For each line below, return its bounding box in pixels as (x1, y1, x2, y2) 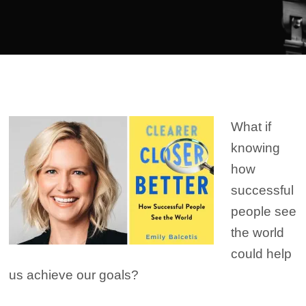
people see (231, 204, 297, 219)
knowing (231, 141, 281, 155)
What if (231, 120, 272, 134)
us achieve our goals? (9, 268, 139, 282)
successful (231, 183, 294, 197)
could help (231, 247, 292, 261)
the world (231, 225, 285, 240)
